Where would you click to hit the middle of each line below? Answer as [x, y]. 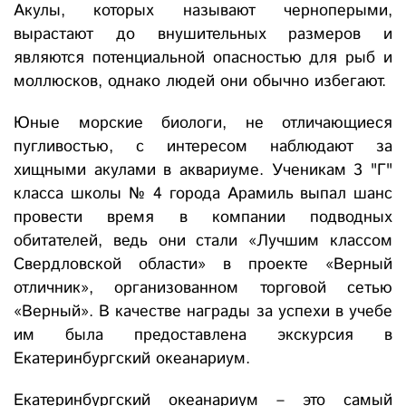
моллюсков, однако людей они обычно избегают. [200, 82]
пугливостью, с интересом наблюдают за [203, 147]
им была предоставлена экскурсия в [203, 336]
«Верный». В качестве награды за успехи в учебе [203, 312]
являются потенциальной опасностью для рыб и [203, 58]
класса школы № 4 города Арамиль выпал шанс [203, 194]
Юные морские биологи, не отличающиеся [203, 124]
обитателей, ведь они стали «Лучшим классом [203, 242]
